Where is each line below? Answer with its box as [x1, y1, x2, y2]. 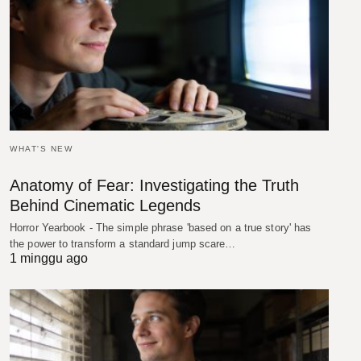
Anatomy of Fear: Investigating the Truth [10, 176, 299, 195]
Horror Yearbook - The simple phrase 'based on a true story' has [10, 222, 312, 234]
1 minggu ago [10, 251, 88, 266]
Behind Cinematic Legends [10, 197, 201, 215]
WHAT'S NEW [10, 144, 73, 154]
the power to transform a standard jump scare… [10, 238, 236, 251]
